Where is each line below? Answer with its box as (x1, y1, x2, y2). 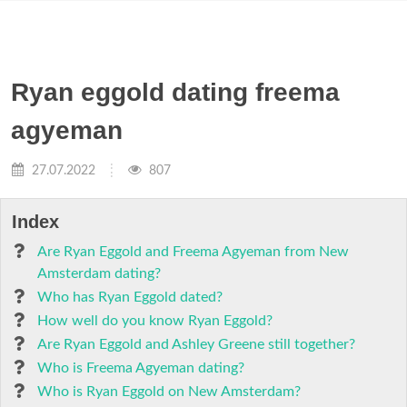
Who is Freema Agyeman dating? (37, 361, 244, 375)
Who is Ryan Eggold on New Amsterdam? (37, 384, 301, 399)
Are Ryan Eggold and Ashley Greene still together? (37, 337, 355, 352)
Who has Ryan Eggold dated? (37, 290, 223, 304)
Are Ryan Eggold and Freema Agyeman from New (37, 244, 349, 259)
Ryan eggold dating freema (11, 78, 340, 106)
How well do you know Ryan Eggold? (37, 313, 273, 328)
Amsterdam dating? (37, 266, 161, 281)
